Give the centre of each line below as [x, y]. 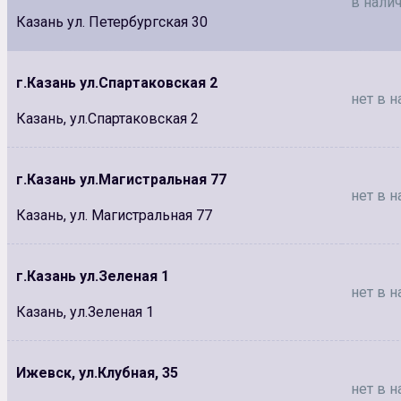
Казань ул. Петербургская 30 [112, 22]
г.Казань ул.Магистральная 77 [121, 179]
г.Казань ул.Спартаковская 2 [117, 82]
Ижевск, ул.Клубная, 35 [97, 372]
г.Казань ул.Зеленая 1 [93, 276]
